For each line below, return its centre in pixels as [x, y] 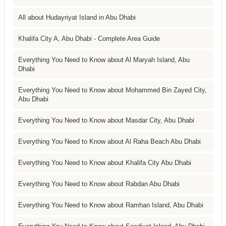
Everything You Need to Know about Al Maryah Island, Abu [104, 60]
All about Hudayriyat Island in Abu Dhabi [77, 17]
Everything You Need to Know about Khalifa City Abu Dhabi [105, 162]
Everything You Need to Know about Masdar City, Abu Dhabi [106, 120]
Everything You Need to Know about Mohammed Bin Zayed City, [112, 90]
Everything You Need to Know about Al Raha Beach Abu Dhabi [109, 141]
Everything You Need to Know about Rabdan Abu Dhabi [99, 184]
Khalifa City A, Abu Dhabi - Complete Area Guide [89, 38]
